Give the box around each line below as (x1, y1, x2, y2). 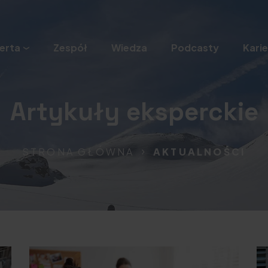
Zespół (53, 41, 87, 54)
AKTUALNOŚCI (153, 145, 246, 158)
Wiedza (111, 41, 147, 54)
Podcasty (170, 41, 219, 54)
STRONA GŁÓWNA (22, 145, 138, 158)
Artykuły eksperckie (10, 96, 258, 127)
